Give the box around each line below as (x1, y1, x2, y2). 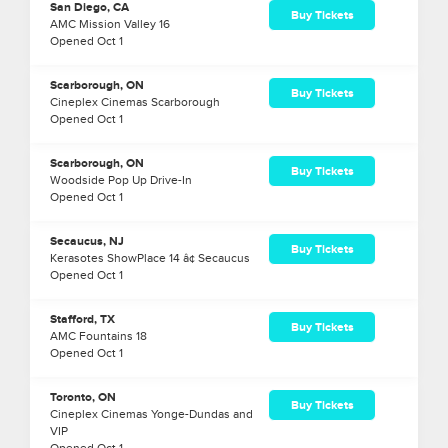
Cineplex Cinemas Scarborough (50, 95, 220, 110)
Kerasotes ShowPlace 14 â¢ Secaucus (50, 251, 250, 266)
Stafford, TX (50, 312, 115, 328)
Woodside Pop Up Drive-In (50, 173, 192, 188)
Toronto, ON (50, 390, 116, 406)
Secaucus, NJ (50, 234, 124, 250)
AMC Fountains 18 (50, 329, 147, 344)
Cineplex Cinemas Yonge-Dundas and (50, 407, 253, 422)
